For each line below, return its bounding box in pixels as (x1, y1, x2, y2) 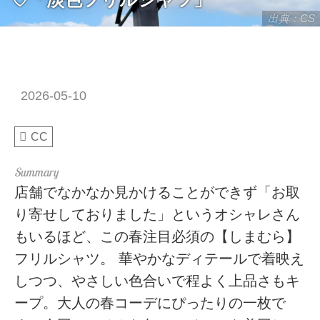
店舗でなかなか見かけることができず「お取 (14, 184, 301, 200)
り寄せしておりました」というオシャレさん (14, 206, 301, 222)
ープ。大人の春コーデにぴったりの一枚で (14, 294, 286, 311)
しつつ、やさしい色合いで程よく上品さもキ (14, 272, 301, 289)
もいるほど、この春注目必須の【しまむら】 (14, 228, 301, 244)
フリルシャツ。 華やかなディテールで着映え (14, 250, 305, 266)
